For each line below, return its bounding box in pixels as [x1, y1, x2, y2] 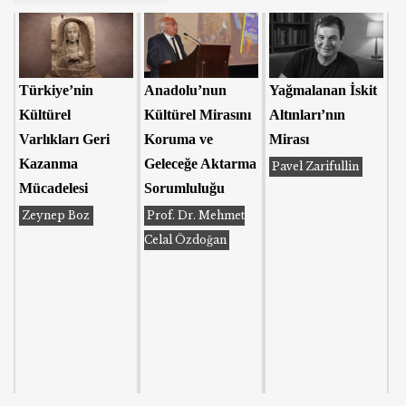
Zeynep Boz [22, 208, 91, 223]
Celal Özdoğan [144, 233, 227, 247]
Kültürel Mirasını [144, 107, 252, 123]
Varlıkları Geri [19, 131, 111, 148]
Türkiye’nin [19, 82, 94, 99]
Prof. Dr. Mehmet [147, 208, 246, 223]
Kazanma [19, 156, 79, 172]
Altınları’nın [269, 107, 346, 123]
